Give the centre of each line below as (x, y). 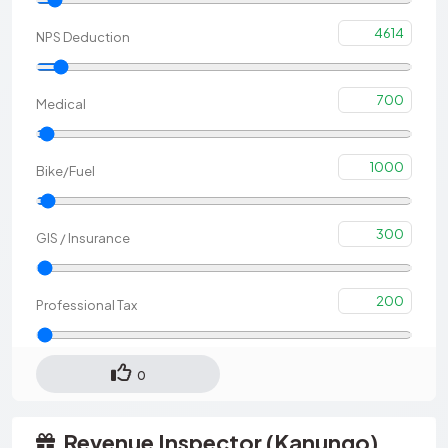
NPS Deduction (83, 36)
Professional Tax (86, 304)
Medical (61, 103)
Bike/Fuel (65, 170)
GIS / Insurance (83, 237)
